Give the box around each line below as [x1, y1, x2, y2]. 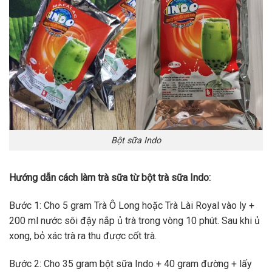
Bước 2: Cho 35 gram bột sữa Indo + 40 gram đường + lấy [9, 257, 252, 270]
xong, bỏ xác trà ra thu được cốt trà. [9, 230, 157, 242]
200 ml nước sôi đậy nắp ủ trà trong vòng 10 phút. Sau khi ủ [9, 215, 260, 227]
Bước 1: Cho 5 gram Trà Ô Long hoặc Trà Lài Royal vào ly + [9, 200, 254, 212]
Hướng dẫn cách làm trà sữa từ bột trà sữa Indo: [9, 172, 211, 184]
